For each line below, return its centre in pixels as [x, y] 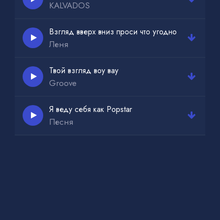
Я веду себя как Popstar [91, 109]
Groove [63, 83]
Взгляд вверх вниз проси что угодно [113, 31]
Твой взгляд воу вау [84, 70]
